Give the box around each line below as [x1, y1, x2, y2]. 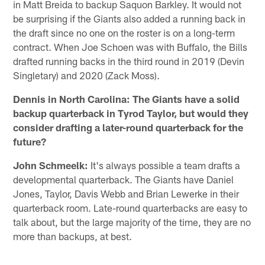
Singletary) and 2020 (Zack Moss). [13, 69, 160, 81]
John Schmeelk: [13, 159, 89, 171]
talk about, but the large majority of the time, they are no [13, 215, 251, 228]
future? [13, 135, 47, 147]
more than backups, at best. [13, 230, 132, 242]
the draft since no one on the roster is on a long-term [13, 26, 235, 38]
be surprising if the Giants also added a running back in [13, 12, 246, 24]
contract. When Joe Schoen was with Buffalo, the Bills [13, 40, 248, 53]
